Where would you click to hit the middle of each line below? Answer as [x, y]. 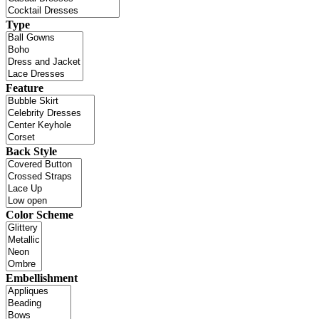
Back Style [31, 152]
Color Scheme [40, 215]
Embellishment [42, 278]
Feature [25, 88]
